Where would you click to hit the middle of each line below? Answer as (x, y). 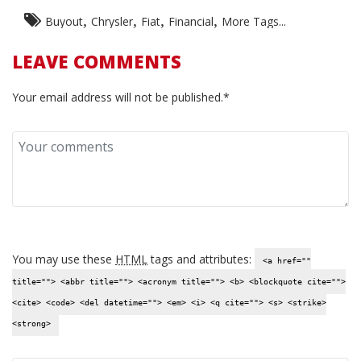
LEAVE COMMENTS (97, 61)
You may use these (64, 259)
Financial (191, 21)
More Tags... (254, 21)
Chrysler (112, 21)
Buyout (64, 21)
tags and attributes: (201, 259)
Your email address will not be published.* (121, 97)
